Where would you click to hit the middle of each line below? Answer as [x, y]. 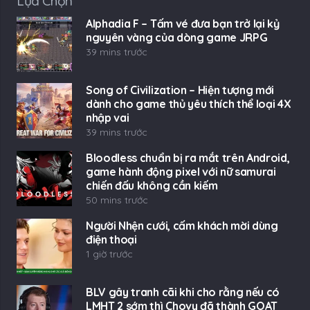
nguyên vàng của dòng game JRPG [177, 37]
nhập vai [108, 117]
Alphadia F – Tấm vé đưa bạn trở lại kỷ [183, 23]
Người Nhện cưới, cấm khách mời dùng [182, 225]
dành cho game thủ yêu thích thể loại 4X [189, 103]
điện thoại [111, 239]
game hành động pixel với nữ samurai [181, 171]
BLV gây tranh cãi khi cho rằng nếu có [183, 292]
